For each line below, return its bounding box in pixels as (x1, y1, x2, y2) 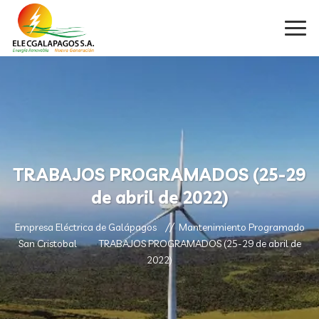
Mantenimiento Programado (178, 221, 305, 234)
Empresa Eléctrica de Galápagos (14, 221, 157, 234)
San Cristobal (18, 237, 77, 250)
